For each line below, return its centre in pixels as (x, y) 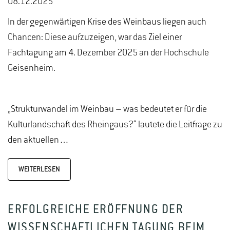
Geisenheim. (32, 68)
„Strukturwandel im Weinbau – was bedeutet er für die (107, 109)
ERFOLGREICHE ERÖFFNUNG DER (96, 210)
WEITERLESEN (39, 169)
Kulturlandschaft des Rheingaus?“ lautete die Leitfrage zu (115, 124)
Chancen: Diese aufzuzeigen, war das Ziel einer (95, 37)
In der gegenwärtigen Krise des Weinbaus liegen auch (107, 22)
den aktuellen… (39, 140)
